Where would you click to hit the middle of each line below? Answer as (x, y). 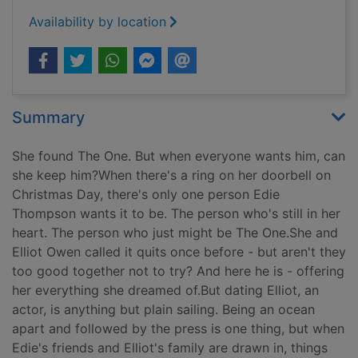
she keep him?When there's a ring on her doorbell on (171, 175)
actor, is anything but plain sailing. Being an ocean (163, 310)
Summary (48, 118)
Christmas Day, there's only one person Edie (146, 195)
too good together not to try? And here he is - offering (178, 271)
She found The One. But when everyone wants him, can (179, 156)
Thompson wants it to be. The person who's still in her (176, 214)
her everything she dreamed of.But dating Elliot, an (165, 290)
